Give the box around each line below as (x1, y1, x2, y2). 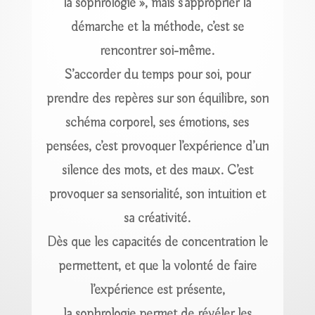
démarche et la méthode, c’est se (70, 18, 244, 36)
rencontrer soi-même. (100, 41, 215, 60)
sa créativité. (124, 209, 191, 227)
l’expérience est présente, (89, 281, 225, 299)
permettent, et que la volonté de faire (58, 257, 257, 275)
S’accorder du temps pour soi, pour (64, 65, 251, 84)
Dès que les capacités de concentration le (46, 233, 268, 251)
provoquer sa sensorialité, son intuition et (49, 185, 266, 203)
